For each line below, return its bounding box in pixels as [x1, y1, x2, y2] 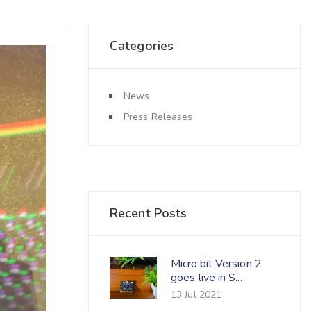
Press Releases [124, 110, 193, 124]
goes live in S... [171, 270, 242, 285]
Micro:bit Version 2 [171, 256, 262, 271]
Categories [110, 37, 174, 54]
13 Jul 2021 [171, 287, 222, 301]
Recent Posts [110, 205, 187, 221]
